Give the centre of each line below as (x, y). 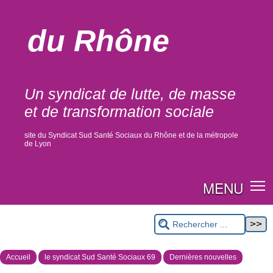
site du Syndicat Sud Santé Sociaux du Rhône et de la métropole (131, 135)
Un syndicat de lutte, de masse (130, 94)
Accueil (18, 257)
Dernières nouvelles (203, 257)
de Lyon (38, 144)
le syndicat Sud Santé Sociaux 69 (100, 257)
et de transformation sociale (119, 112)
